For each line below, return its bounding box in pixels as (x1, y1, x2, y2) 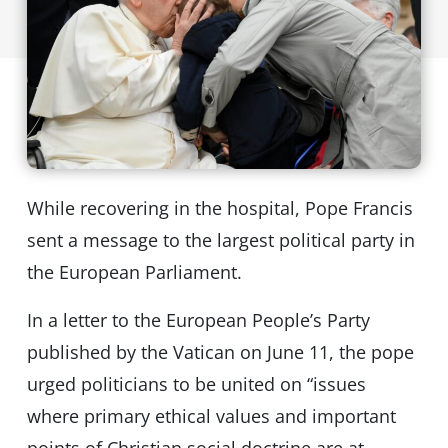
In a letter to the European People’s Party (26, 308, 370, 333)
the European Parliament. (26, 260, 242, 285)
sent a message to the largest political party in (26, 228, 415, 253)
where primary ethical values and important (26, 404, 396, 429)
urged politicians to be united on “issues (26, 372, 366, 397)
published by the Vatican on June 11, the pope (26, 340, 414, 365)
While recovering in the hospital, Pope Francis (26, 196, 413, 221)
